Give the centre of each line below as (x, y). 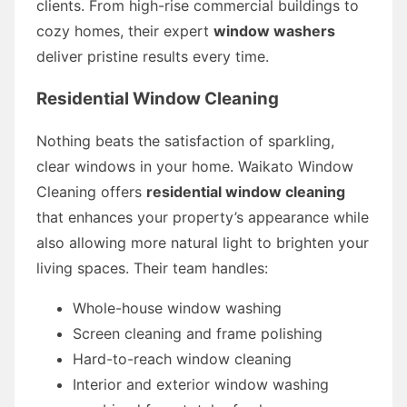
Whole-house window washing (177, 308)
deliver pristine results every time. (153, 56)
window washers (274, 30)
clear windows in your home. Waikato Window (195, 166)
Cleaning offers (91, 191)
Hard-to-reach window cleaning (182, 358)
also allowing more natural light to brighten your (203, 242)
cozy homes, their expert (125, 30)
